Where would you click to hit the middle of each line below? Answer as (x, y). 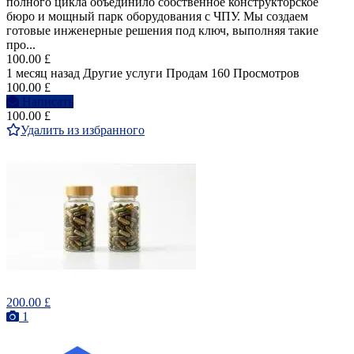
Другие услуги (123, 73)
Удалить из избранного (83, 130)
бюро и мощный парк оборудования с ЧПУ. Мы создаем (157, 17)
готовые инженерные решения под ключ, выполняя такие (162, 31)
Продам (187, 73)
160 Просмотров (255, 73)
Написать (48, 102)
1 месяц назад (43, 73)
